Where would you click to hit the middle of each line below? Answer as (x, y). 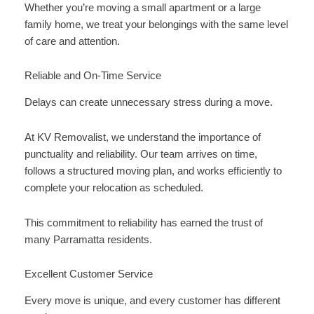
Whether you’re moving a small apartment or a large (142, 7)
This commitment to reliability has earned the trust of (143, 223)
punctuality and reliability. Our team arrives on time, (141, 154)
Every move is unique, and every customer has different (152, 301)
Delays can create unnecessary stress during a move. (148, 103)
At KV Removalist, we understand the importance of (142, 137)
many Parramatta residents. (88, 239)
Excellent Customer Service (88, 274)
